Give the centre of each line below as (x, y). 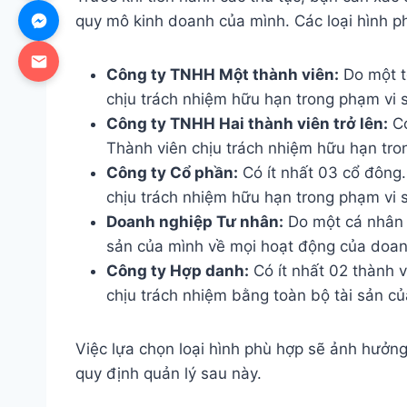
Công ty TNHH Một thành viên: (223, 74)
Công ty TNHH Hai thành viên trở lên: (247, 123)
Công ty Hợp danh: (178, 270)
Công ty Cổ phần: (172, 172)
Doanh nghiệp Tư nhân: (195, 221)
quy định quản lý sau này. (169, 373)
